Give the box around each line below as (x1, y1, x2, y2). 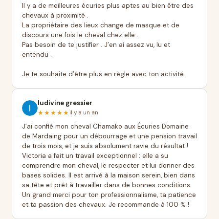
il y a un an (69, 109, 98, 116)
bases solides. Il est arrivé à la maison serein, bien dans (22, 171, 195, 179)
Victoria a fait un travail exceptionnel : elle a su (22, 152, 168, 160)
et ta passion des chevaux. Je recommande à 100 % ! (22, 200, 189, 209)
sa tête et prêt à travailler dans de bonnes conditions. (22, 181, 192, 189)
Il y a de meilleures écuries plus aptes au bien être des (22, 1, 194, 10)
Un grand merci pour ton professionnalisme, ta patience (22, 191, 196, 199)
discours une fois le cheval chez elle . (22, 31, 138, 39)
